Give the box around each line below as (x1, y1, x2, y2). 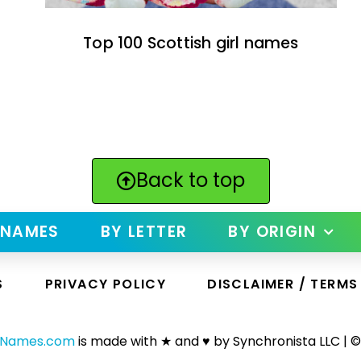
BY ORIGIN (228, 221, 316, 243)
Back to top (135, 167, 245, 194)
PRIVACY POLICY (44, 275, 167, 294)
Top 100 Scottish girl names (83, 32, 299, 55)
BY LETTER (100, 221, 188, 243)
